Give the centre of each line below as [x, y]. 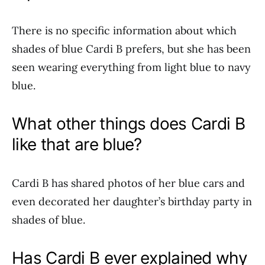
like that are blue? [77, 144]
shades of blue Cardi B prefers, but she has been [131, 49]
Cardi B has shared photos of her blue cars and [128, 183]
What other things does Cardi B [128, 124]
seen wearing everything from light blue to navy [131, 67]
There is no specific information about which [124, 30]
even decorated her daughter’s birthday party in [132, 201]
